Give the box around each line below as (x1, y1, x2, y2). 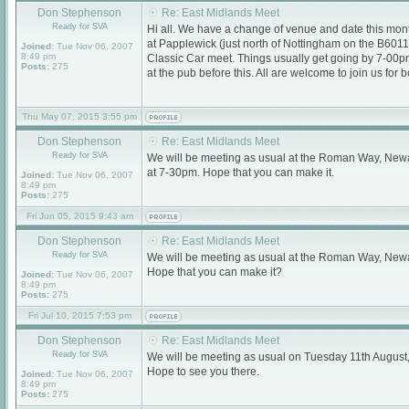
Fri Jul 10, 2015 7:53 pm (27, 310, 131, 320)
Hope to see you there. (147, 365, 259, 378)
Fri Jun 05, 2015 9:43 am (26, 211, 133, 221)
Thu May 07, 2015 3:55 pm (22, 111, 137, 121)
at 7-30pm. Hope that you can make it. (147, 166, 334, 179)
